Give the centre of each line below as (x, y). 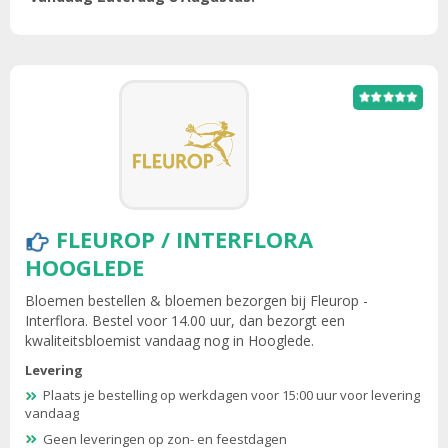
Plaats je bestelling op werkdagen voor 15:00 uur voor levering (231, 395)
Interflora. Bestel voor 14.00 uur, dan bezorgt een (185, 320)
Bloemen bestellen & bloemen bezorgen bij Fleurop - (196, 300)
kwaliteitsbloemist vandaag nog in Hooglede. (169, 340)
